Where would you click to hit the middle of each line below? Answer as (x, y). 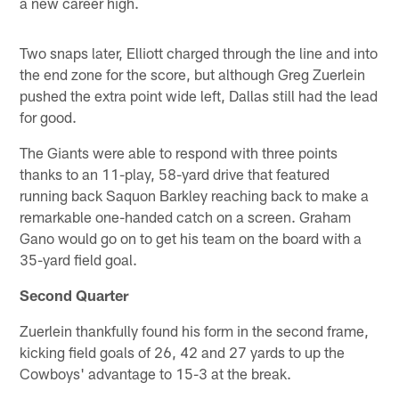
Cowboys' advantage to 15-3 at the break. (156, 374)
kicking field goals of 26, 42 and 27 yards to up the (183, 352)
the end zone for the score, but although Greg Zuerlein (193, 74)
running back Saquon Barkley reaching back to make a (195, 195)
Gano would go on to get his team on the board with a (191, 238)
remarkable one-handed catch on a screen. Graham (186, 217)
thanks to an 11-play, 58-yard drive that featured (175, 174)
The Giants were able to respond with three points (179, 153)
